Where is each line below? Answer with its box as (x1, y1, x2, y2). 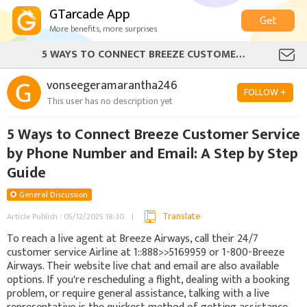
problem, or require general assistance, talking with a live (7, 284, 269, 303)
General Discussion (19, 188, 88, 201)
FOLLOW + (244, 84, 286, 100)
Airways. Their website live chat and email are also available (7, 256, 279, 275)
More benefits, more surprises (49, 21, 157, 36)
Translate (162, 208, 200, 224)
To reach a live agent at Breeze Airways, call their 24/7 (7, 229, 258, 248)
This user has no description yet (47, 93, 173, 109)
